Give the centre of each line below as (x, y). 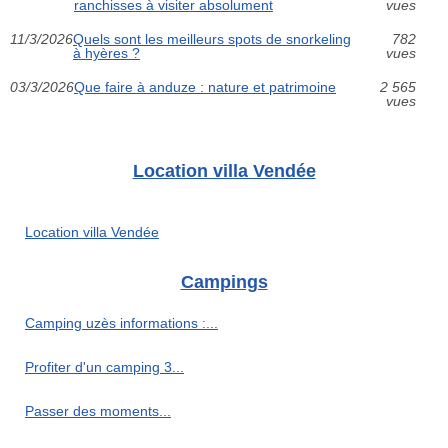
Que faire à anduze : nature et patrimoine (205, 86)
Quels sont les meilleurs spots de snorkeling (212, 38)
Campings (224, 281)
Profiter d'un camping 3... (104, 366)
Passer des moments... (98, 410)
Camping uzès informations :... (121, 322)
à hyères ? (106, 52)
